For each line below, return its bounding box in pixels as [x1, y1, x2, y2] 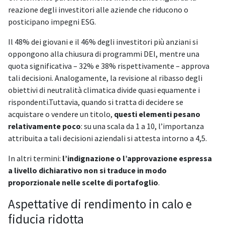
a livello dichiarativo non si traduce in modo [8, 165, 167, 176]
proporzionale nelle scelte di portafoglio [8, 177, 158, 188]
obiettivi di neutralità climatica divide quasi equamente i [8, 85, 200, 95]
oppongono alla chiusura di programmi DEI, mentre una [8, 49, 199, 59]
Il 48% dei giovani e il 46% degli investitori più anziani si [8, 37, 198, 47]
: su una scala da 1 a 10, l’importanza [81, 121, 204, 132]
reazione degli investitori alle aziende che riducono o [8, 5, 188, 15]
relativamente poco [8, 121, 81, 132]
